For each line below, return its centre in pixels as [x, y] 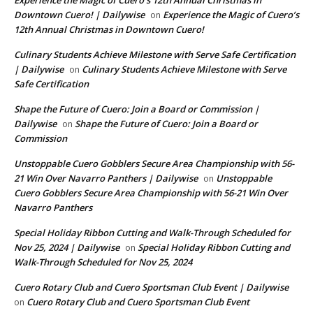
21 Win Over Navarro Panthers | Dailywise [106, 179]
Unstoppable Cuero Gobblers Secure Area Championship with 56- [154, 164]
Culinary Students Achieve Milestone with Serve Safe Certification [155, 55]
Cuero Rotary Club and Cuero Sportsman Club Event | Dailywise [151, 287]
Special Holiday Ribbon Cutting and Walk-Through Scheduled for [152, 233]
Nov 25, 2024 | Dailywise [67, 248]
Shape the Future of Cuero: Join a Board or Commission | [137, 109]
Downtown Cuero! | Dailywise [79, 15]
